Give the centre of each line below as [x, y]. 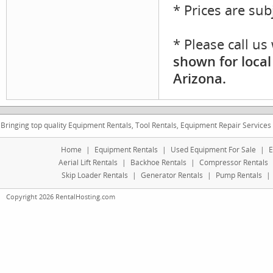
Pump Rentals [239, 175]
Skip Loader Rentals [95, 175]
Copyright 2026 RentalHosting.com [61, 197]
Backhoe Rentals [158, 162]
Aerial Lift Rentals [88, 162]
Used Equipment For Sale [213, 150]
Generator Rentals [172, 175]
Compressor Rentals [233, 162]
